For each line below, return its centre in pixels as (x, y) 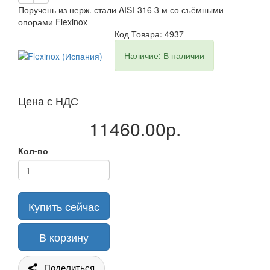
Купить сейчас (64, 206)
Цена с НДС (48, 100)
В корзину (64, 237)
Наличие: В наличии (164, 55)
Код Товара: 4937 (149, 33)
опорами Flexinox (53, 21)
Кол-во (33, 150)
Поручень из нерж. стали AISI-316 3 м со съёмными (121, 9)
